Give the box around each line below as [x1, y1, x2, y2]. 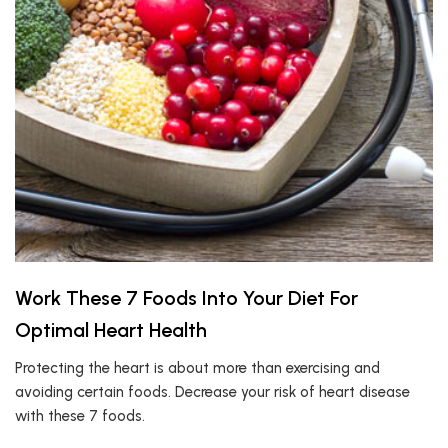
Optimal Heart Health [15, 318, 207, 342]
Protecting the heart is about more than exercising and [15, 359, 380, 377]
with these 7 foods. [15, 407, 145, 425]
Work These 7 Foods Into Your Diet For [15, 286, 358, 310]
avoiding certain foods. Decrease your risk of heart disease [15, 383, 410, 401]
